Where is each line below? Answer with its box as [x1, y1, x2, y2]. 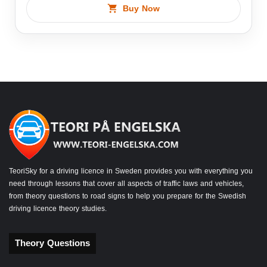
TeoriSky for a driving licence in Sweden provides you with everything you [9, 164, 253, 178]
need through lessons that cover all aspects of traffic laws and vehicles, [9, 177, 244, 191]
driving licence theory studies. [9, 202, 107, 216]
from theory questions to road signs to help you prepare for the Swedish [9, 190, 246, 203]
